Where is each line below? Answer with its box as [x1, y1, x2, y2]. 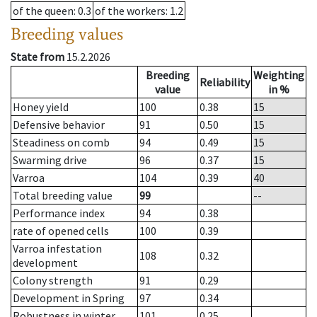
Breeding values [11, 23, 123, 45]
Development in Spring [13, 291, 125, 306]
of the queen [13, 4, 74, 18]
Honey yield [13, 100, 69, 115]
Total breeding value [13, 188, 113, 203]
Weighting [253, 68, 304, 83]
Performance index [13, 206, 105, 221]
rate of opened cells [13, 224, 109, 238]
